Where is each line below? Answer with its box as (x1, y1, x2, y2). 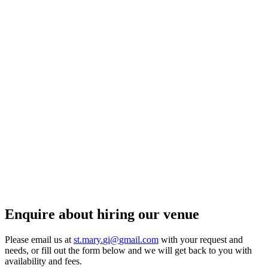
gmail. (119, 234, 142, 245)
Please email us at (5, 234, 74, 245)
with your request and (159, 234, 243, 245)
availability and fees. (5, 255, 82, 266)
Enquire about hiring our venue (5, 206, 199, 222)
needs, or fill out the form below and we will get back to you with (5, 245, 252, 255)
